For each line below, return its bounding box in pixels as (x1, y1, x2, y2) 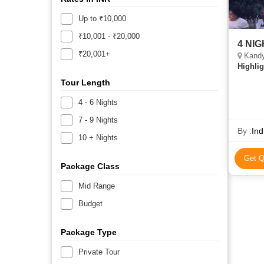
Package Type (61, 227, 117, 237)
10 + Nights (78, 133, 118, 142)
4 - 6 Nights (78, 97, 118, 107)
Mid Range (78, 181, 115, 190)
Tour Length (61, 77, 110, 87)
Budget (78, 199, 103, 208)
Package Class (61, 161, 120, 171)
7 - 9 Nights (78, 115, 118, 124)
